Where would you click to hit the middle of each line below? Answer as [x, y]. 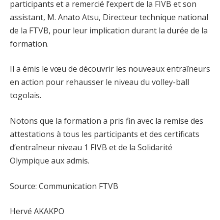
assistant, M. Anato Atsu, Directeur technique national [109, 17]
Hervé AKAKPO [37, 211]
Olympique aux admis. [50, 161]
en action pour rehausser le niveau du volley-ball [99, 82]
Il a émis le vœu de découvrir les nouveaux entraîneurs [110, 69]
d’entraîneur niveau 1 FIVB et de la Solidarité [91, 148]
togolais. [26, 96]
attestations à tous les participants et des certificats [105, 134]
